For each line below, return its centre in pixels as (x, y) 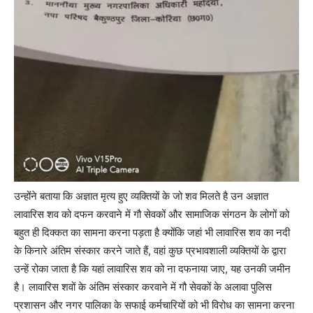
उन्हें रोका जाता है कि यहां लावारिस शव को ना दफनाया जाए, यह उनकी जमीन (152, 269)
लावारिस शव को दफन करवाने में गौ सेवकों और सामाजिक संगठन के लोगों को (152, 214)
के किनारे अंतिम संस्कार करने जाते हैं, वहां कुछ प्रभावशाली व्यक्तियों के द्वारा (150, 251)
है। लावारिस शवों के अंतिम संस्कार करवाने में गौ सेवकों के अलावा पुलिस (143, 287)
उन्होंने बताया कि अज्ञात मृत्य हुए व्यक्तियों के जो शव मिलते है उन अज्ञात (141, 196)
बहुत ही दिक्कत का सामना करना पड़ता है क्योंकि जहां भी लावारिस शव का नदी (152, 233)
